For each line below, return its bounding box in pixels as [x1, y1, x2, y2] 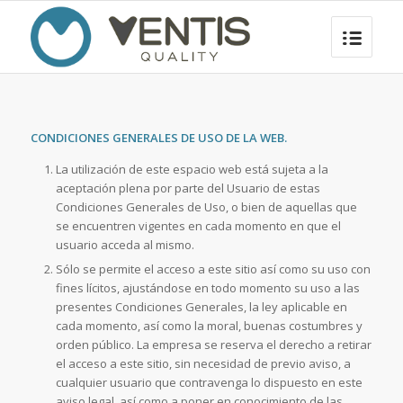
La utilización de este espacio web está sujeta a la [55, 161, 328, 178]
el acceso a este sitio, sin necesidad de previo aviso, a [55, 355, 351, 372]
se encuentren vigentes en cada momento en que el [55, 218, 341, 235]
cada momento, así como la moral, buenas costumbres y [55, 318, 363, 335]
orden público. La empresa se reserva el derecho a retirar [55, 336, 372, 354]
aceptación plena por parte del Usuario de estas [55, 180, 320, 197]
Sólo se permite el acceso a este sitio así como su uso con [55, 261, 371, 278]
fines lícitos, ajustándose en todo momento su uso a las [55, 280, 360, 297]
